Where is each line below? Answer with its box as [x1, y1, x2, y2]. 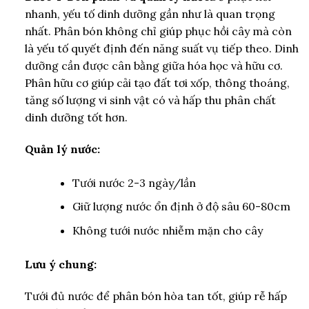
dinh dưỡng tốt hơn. [24, 110, 128, 125]
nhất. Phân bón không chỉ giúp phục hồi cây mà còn [24, 24, 292, 39]
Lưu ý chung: [24, 257, 97, 272]
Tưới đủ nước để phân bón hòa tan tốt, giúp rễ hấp [24, 288, 287, 303]
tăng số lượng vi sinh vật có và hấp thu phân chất [24, 93, 276, 108]
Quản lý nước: [24, 141, 100, 156]
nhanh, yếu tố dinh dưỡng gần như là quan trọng [24, 7, 275, 21]
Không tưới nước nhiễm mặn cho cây [72, 223, 263, 238]
